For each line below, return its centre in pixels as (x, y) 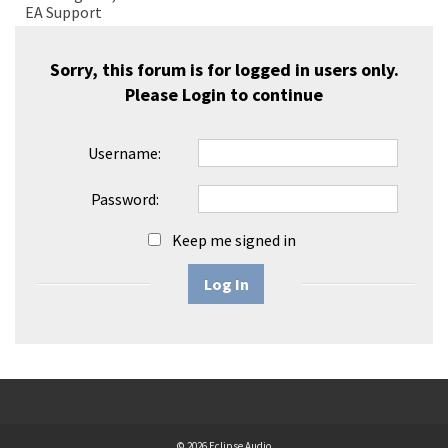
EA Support (63, 12)
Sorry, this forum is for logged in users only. (224, 69)
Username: (124, 153)
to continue (274, 94)
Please (153, 94)
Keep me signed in (234, 240)
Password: (124, 199)
